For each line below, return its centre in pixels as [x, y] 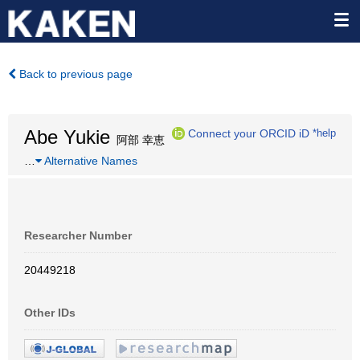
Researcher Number [78, 235]
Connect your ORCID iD [249, 133]
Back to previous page [74, 74]
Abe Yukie [67, 137]
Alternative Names [90, 161]
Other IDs [50, 313]
